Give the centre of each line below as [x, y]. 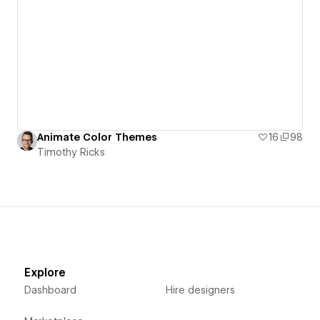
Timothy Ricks [71, 152]
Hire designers [200, 290]
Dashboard [50, 290]
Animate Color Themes [97, 137]
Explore [45, 272]
